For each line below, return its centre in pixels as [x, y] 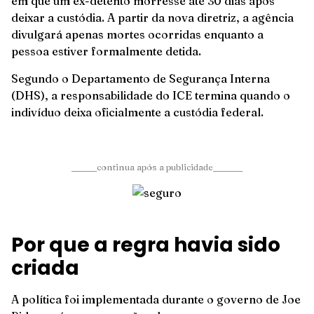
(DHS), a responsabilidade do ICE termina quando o [151, 95]
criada [45, 268]
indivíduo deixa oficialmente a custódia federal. [140, 112]
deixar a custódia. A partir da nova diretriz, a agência [152, 18]
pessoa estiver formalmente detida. [109, 52]
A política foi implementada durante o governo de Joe [156, 300]
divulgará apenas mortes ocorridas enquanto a [137, 35]
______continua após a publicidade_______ [157, 166]
